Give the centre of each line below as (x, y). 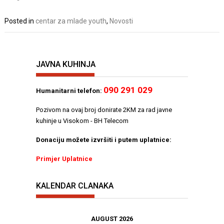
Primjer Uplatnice (64, 158)
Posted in (20, 21)
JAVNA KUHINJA (66, 64)
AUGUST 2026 (112, 219)
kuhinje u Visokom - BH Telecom (82, 120)
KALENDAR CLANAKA (75, 186)
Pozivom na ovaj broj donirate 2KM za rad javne (104, 109)
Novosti (121, 21)
